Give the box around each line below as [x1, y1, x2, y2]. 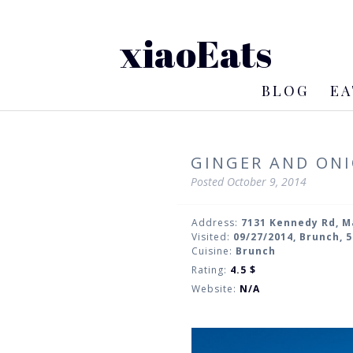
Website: [191, 281, 240, 295]
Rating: [191, 262, 230, 277]
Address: [191, 215, 241, 229]
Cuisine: [191, 243, 236, 258]
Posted [191, 174, 228, 190]
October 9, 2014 [227, 174, 307, 190]
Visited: [191, 229, 233, 243]
